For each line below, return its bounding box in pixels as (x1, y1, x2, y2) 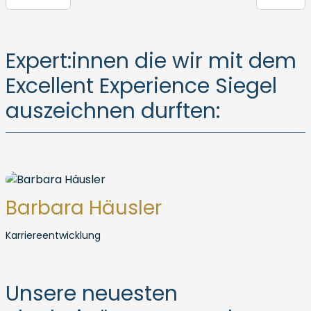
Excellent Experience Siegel (6, 72, 277, 101)
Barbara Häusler (6, 194, 162, 221)
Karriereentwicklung (6, 228, 101, 242)
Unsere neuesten (6, 279, 178, 308)
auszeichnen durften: (6, 96, 220, 126)
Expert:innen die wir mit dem (6, 47, 296, 76)
